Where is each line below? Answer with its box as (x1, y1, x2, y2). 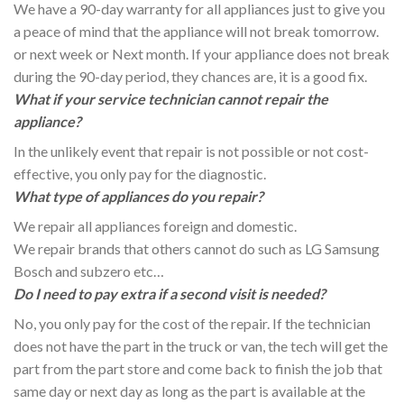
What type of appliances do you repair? (14, 187, 263, 205)
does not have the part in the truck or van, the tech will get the (14, 336, 388, 354)
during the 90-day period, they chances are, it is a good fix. (14, 67, 367, 85)
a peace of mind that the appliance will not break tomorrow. (14, 22, 379, 40)
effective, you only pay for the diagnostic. (14, 164, 266, 182)
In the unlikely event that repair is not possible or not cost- (14, 142, 369, 160)
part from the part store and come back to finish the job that (14, 359, 382, 377)
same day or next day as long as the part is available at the (14, 381, 365, 399)
